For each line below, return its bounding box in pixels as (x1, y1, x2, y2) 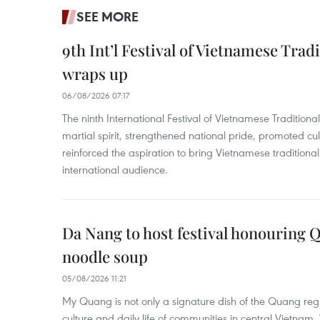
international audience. (62, 162, 168, 176)
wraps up (62, 63, 128, 84)
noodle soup (62, 246, 148, 267)
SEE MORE (76, 8, 139, 25)
